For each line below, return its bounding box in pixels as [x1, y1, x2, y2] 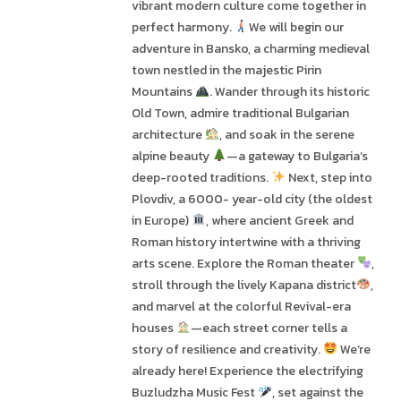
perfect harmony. [132, 18, 235, 37]
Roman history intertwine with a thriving [132, 233, 361, 252]
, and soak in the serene [218, 125, 354, 144]
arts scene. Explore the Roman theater [132, 254, 357, 273]
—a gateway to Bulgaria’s [226, 147, 368, 166]
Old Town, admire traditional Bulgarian [132, 104, 349, 123]
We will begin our [248, 18, 344, 37]
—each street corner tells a [190, 319, 347, 337]
